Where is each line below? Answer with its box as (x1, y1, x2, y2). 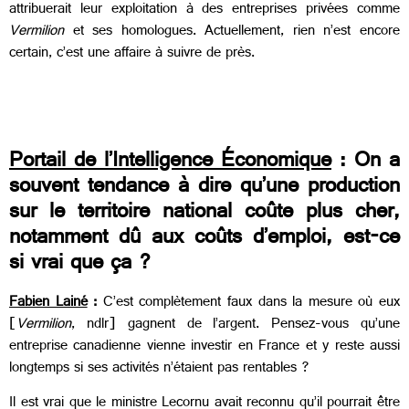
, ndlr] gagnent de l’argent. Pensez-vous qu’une (71, 310, 400, 340)
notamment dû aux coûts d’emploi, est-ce (9, 218, 400, 261)
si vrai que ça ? (9, 244, 152, 287)
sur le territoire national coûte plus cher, (9, 193, 400, 236)
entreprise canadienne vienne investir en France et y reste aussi (9, 332, 400, 362)
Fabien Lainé (9, 288, 88, 318)
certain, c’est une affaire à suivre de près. (9, 40, 255, 69)
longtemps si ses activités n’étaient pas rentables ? (9, 354, 314, 383)
